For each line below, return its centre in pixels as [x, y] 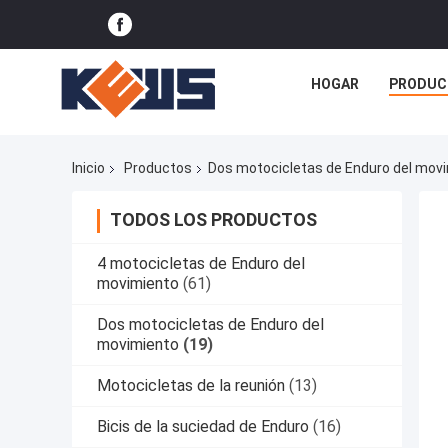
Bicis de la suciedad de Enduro [203, 427]
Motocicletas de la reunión [191, 386]
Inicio [88, 168]
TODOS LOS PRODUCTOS [213, 220]
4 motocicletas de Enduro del [201, 264]
